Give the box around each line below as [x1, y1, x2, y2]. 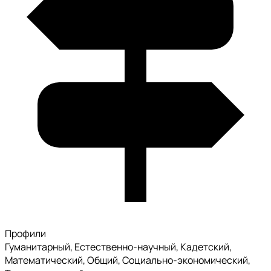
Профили [5, 227, 46, 241]
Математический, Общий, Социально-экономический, [5, 253, 250, 267]
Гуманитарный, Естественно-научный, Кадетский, [5, 240, 232, 254]
